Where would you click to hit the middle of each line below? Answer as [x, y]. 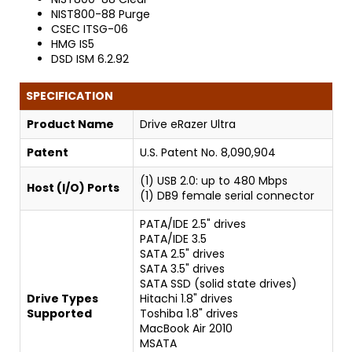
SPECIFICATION [70, 95]
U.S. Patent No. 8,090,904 [208, 152]
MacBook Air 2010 [186, 328]
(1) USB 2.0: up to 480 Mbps [214, 180]
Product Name [70, 124]
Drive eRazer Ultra [188, 124]
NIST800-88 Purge [101, 14]
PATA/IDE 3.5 [173, 238]
